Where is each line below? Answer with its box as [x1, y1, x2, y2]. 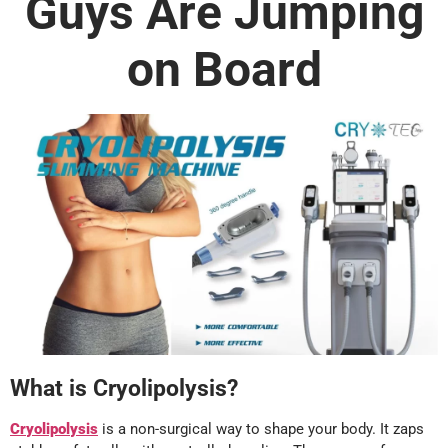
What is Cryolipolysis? [10, 375, 238, 402]
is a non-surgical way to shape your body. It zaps [98, 420, 424, 439]
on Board [126, 41, 322, 98]
